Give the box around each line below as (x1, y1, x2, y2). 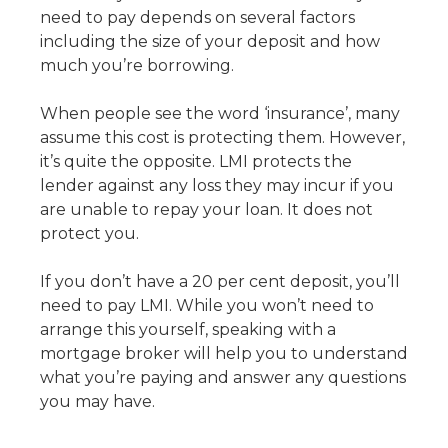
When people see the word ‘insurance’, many (40, 104, 400, 123)
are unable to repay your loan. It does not (40, 200, 373, 219)
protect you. (40, 224, 139, 243)
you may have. (40, 392, 155, 411)
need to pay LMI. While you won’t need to (40, 296, 374, 315)
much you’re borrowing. (40, 56, 234, 75)
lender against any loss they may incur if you (40, 176, 394, 195)
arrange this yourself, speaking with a (40, 320, 336, 339)
